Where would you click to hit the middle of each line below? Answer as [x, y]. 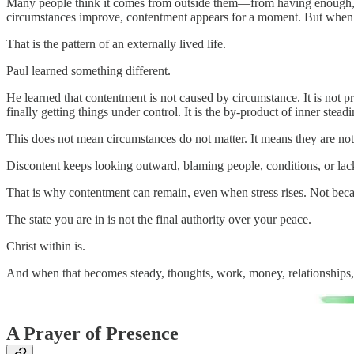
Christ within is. [46, 247]
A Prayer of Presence [92, 334]
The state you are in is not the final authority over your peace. [159, 220]
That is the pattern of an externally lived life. [116, 44]
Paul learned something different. [88, 71]
